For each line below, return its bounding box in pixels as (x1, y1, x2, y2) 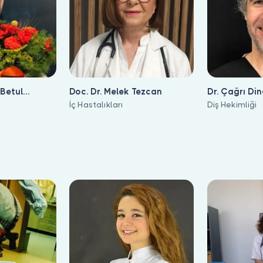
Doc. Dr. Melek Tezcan (69, 87, 162, 97)
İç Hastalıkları (69, 100, 123, 110)
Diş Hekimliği (207, 100, 257, 110)
